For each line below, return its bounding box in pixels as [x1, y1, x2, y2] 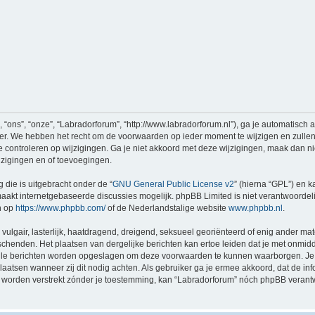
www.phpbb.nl [229, 203, 283, 214]
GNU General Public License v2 [112, 179, 234, 190]
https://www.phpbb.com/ [15, 203, 105, 214]
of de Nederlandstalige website [105, 203, 229, 214]
